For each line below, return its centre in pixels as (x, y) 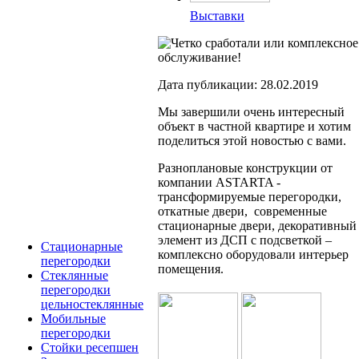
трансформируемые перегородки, (250, 197)
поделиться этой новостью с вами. (252, 141)
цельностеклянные (92, 304)
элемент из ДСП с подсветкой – (245, 240)
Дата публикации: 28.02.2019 (238, 85)
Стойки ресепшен (90, 347)
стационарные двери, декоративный (257, 226)
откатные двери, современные (242, 212)
